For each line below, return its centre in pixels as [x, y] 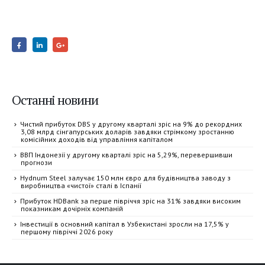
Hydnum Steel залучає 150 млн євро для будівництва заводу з [125, 178]
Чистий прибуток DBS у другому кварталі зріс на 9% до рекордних [131, 124]
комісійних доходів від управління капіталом [97, 140]
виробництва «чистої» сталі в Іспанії [81, 186]
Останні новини [55, 100]
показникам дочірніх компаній [72, 209]
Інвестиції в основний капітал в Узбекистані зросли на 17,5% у [125, 224]
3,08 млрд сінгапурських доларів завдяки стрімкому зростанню [127, 132]
